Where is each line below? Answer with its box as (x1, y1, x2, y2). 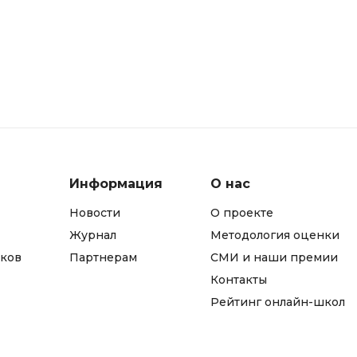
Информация (69, 176, 163, 192)
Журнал (69, 228, 116, 243)
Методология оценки (210, 228, 339, 243)
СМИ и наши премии (210, 250, 338, 265)
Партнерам (69, 250, 137, 265)
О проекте (210, 206, 273, 221)
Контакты (210, 273, 267, 288)
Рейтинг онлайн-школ (210, 295, 345, 310)
